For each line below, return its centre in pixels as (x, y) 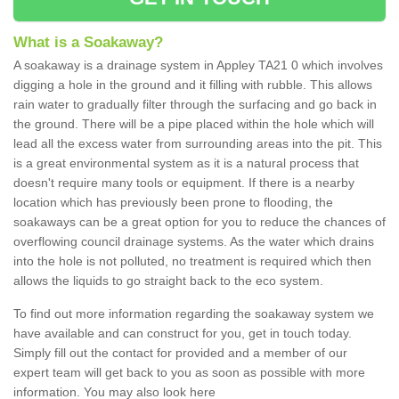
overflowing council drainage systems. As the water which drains (194, 242)
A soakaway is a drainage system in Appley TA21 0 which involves (198, 65)
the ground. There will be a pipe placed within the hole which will (194, 124)
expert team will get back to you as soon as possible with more (189, 373)
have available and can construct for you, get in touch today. (183, 334)
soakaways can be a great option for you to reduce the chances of (199, 222)
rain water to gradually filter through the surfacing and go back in (195, 105)
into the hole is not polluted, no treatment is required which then (192, 261)
